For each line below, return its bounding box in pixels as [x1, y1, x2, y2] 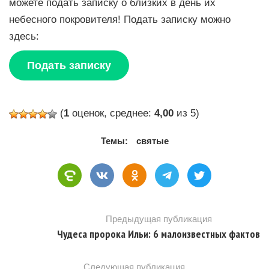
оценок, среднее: [69, 107, 154, 119]
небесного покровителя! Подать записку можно [9, 14, 231, 25]
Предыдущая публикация [105, 214, 212, 225]
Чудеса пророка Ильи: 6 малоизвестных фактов [57, 227, 260, 241]
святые [136, 136, 169, 147]
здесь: [9, 31, 39, 42]
